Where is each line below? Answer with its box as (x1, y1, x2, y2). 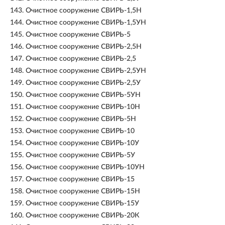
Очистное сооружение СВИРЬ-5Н (26, 116, 136, 123)
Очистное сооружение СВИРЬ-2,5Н (26, 43, 142, 50)
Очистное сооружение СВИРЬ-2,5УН (26, 67, 146, 74)
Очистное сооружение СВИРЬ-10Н (26, 103, 140, 110)
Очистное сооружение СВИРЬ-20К (26, 212, 139, 219)
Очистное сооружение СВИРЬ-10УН (26, 164, 145, 171)
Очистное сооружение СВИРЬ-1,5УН (26, 19, 146, 26)
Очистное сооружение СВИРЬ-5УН (26, 91, 141, 98)
